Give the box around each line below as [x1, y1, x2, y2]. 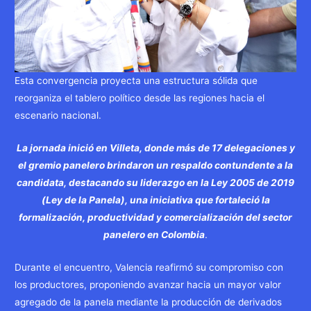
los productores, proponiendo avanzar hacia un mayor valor [15, 278, 282, 290]
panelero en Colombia [103, 229, 205, 240]
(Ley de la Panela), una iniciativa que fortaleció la [41, 194, 270, 205]
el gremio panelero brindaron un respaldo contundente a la [18, 160, 293, 171]
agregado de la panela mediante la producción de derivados [15, 296, 283, 308]
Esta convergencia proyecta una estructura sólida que [15, 75, 258, 87]
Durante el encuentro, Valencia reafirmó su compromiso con [15, 261, 284, 273]
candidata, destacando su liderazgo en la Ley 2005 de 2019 [17, 177, 294, 188]
